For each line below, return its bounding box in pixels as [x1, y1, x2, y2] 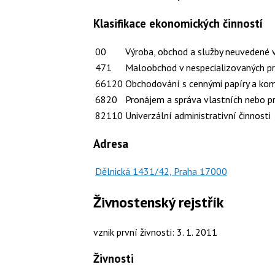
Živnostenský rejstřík [93, 193, 224, 212]
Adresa [93, 136, 128, 151]
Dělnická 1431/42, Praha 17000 [95, 165, 227, 178]
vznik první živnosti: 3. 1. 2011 [93, 226, 217, 239]
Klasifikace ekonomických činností [93, 16, 263, 31]
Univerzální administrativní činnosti [125, 109, 271, 122]
